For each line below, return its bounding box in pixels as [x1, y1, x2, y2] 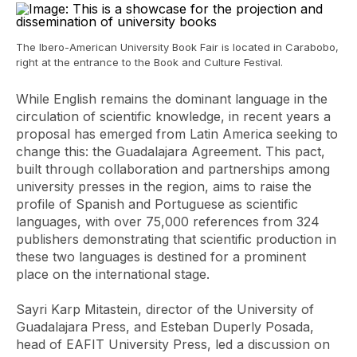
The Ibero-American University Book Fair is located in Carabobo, [16, 41, 339, 53]
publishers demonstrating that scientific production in [16, 231, 336, 247]
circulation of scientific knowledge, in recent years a [16, 108, 331, 124]
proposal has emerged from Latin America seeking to [16, 126, 338, 142]
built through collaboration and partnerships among [16, 161, 330, 177]
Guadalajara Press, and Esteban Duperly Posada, [16, 319, 314, 335]
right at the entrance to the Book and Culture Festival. [16, 56, 283, 69]
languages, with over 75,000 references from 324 [16, 214, 320, 229]
